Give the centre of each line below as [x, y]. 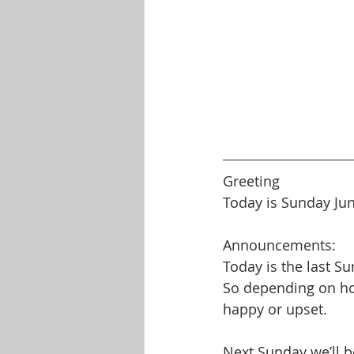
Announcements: [279, 245]
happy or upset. [275, 309]
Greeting [251, 181]
